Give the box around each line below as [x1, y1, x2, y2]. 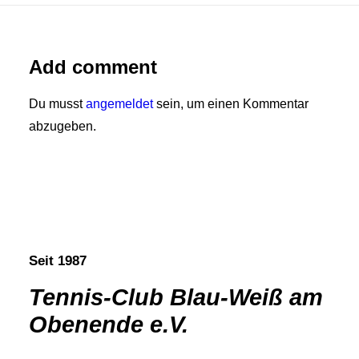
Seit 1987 [29, 253, 87, 268]
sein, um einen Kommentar [153, 97, 309, 111]
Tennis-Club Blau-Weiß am [29, 284, 323, 310]
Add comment [29, 56, 157, 78]
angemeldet [86, 97, 153, 111]
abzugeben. [29, 119, 96, 133]
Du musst [29, 97, 86, 111]
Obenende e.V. [29, 312, 188, 337]
